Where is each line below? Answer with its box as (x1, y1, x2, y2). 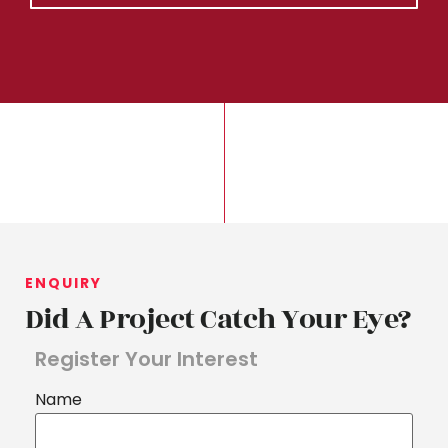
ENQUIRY (25, 273, 102, 294)
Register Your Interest (35, 345, 258, 374)
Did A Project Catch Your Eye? (25, 298, 412, 342)
